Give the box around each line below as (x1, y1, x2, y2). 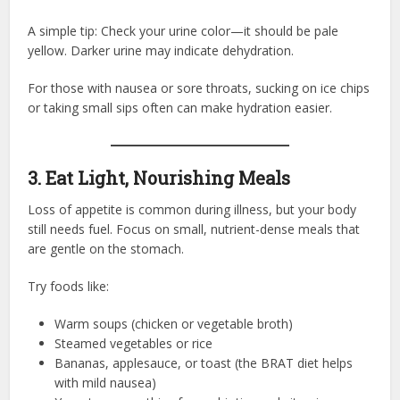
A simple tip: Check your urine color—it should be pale (28, 21, 339, 39)
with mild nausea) (54, 373, 157, 391)
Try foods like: (28, 277, 110, 295)
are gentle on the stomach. (28, 239, 185, 257)
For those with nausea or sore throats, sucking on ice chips (28, 79, 371, 96)
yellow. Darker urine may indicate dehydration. (28, 41, 295, 59)
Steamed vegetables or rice (54, 334, 213, 352)
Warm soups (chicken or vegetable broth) (54, 314, 294, 332)
